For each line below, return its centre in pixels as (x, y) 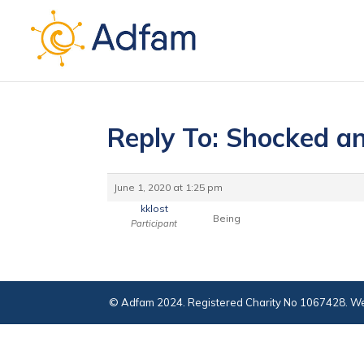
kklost (154, 208)
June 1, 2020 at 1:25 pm (168, 187)
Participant (154, 223)
